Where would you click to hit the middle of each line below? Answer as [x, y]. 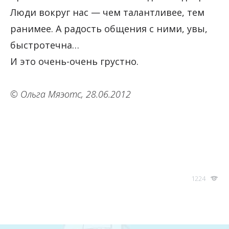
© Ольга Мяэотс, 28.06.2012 [71, 94]
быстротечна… [45, 45]
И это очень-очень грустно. [74, 62]
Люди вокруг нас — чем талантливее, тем [107, 13]
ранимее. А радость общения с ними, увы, [109, 29]
